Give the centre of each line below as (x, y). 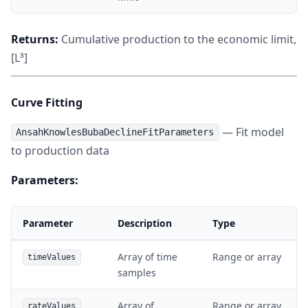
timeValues (52, 257)
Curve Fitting (47, 102)
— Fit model (251, 132)
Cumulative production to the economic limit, (177, 39)
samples (137, 272)
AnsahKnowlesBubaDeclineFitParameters (115, 132)
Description (145, 223)
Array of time (147, 256)
